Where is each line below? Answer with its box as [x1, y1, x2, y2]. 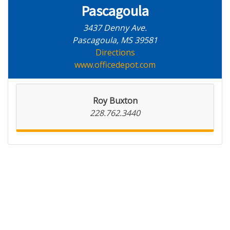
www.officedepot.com [74, 59, 156, 70]
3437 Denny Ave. [83, 22, 147, 33]
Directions [95, 47, 135, 58]
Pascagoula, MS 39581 [72, 34, 158, 46]
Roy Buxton [92, 95, 138, 106]
